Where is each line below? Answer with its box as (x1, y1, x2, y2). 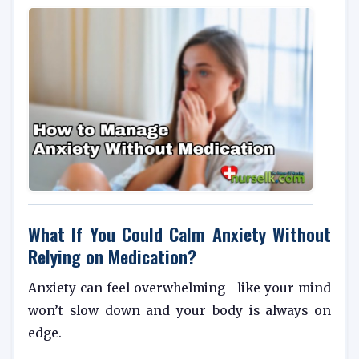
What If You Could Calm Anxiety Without (28, 220, 331, 248)
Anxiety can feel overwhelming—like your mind (28, 280, 331, 296)
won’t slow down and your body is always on (28, 303, 331, 319)
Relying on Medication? (28, 243, 196, 270)
